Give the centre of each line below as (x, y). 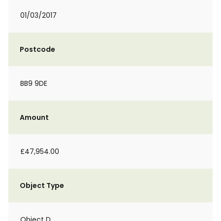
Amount (34, 117)
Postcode (37, 49)
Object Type (42, 185)
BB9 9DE (34, 83)
